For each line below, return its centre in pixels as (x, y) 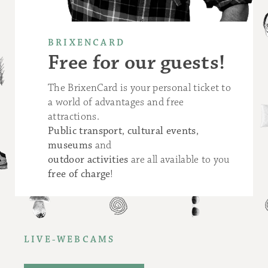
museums (71, 145)
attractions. (74, 116)
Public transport (85, 131)
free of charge (79, 174)
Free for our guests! (137, 62)
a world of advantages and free (116, 102)
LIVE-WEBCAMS (70, 239)
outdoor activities (88, 159)
